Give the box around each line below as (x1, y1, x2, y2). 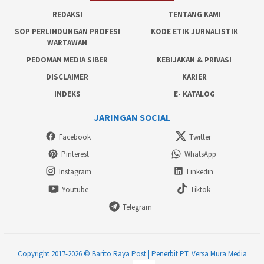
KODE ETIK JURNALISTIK (150, 27, 238, 37)
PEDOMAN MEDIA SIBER (27, 55, 108, 65)
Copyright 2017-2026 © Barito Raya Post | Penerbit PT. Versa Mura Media (17, 249, 247, 259)
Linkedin (187, 167, 214, 177)
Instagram (58, 167, 91, 177)
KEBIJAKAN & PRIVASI (157, 55, 232, 65)
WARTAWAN (47, 38, 87, 48)
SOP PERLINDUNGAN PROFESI (14, 27, 120, 37)
